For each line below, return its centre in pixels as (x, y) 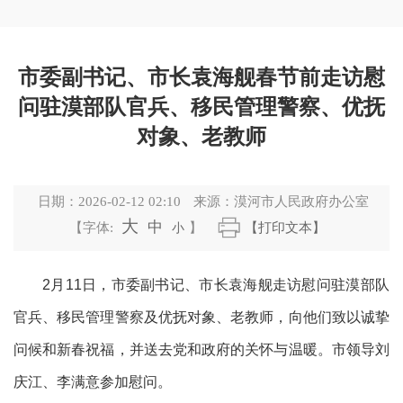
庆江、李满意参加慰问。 (93, 381)
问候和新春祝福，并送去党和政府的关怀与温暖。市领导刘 (201, 349)
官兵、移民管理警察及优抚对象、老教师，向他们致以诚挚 (201, 317)
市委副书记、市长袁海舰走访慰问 (221, 284)
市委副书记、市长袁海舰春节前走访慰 (201, 77)
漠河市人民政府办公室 (301, 202)
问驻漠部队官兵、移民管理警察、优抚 (201, 107)
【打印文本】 (285, 228)
